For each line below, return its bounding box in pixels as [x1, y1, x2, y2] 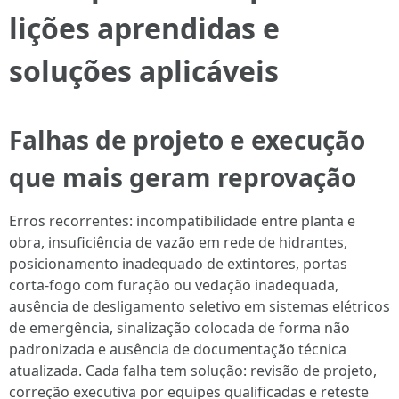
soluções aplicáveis [9, 52, 279, 90]
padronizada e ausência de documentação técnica [9, 339, 346, 359]
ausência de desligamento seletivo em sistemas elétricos [9, 297, 390, 316]
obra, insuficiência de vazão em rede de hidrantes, [9, 232, 347, 252]
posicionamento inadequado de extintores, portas [9, 254, 347, 273]
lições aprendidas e [9, 9, 280, 47]
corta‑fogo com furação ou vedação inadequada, [9, 275, 338, 295]
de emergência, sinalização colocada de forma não [9, 318, 350, 338]
